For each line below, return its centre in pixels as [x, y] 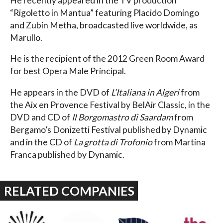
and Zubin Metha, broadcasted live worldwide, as [104, 25]
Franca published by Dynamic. [67, 154]
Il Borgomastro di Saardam [122, 117]
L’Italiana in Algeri [145, 92]
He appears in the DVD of [60, 92]
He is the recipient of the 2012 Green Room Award [107, 59]
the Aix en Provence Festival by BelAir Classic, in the [110, 105]
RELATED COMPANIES [69, 190]
